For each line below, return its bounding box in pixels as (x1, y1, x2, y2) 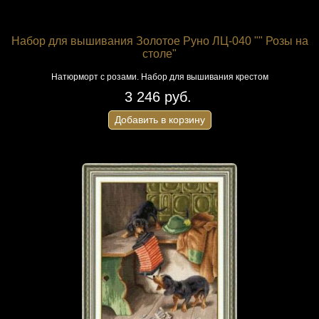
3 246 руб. (124, 89, 192, 105)
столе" (142, 48, 177, 60)
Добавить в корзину (114, 114, 205, 125)
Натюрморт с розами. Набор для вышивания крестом (51, 72, 268, 82)
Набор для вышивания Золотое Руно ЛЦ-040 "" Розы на (11, 35, 308, 47)
